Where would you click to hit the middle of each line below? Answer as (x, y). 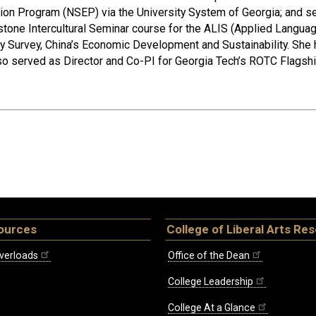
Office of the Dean (209, 255)
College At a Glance (212, 307)
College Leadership (211, 281)
